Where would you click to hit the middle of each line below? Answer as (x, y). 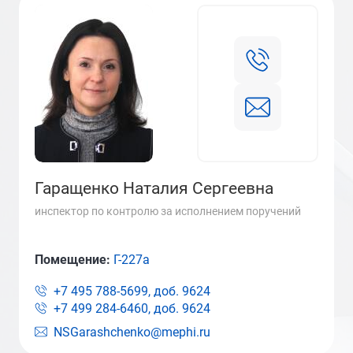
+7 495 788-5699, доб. (116, 291)
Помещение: (74, 260)
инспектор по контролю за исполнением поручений (168, 211)
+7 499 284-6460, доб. (116, 308)
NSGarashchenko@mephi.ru (132, 332)
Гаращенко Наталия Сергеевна (154, 188)
